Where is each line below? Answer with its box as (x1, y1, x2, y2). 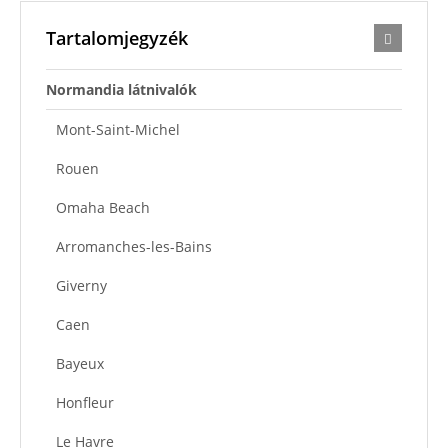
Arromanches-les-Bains (56, 236, 212, 256)
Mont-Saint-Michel (56, 119, 180, 139)
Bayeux (56, 353, 104, 373)
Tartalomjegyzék (46, 25, 188, 50)
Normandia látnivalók (46, 79, 197, 99)
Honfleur (56, 392, 114, 412)
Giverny (56, 275, 107, 295)
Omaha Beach (56, 197, 150, 217)
